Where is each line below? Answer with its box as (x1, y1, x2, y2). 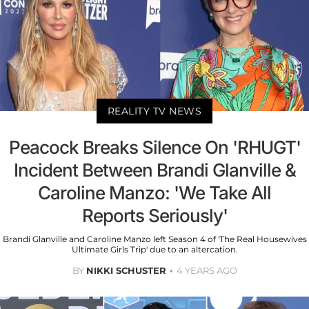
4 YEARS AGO (176, 264, 237, 276)
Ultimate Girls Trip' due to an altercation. (71, 243, 238, 255)
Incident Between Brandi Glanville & (13, 159, 296, 181)
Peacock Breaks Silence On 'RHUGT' (8, 136, 301, 158)
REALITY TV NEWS (107, 104, 202, 117)
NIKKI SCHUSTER (86, 264, 166, 276)
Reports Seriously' (81, 204, 228, 226)
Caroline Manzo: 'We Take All (38, 181, 271, 203)
